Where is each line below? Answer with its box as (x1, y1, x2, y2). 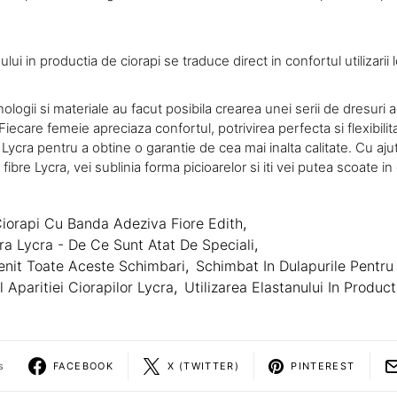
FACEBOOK (53, 359, 113, 372)
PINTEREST (291, 359, 355, 372)
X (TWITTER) (167, 359, 240, 372)
